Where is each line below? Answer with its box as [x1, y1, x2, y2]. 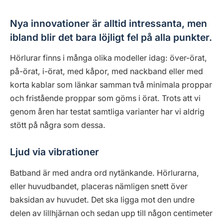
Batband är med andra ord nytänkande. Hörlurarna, [10, 168, 199, 178]
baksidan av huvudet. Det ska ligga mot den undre [10, 195, 195, 205]
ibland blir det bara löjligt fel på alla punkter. [10, 31, 212, 43]
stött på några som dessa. [10, 120, 106, 130]
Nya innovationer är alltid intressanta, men [10, 17, 207, 29]
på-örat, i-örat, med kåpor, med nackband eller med [10, 67, 203, 77]
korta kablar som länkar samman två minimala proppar [10, 80, 212, 90]
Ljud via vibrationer [10, 146, 99, 158]
